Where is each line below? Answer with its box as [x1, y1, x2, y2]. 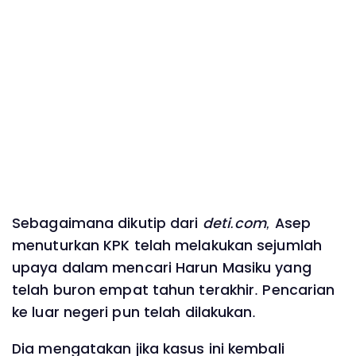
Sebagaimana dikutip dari [12, 213, 199, 233]
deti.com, [198, 213, 271, 233]
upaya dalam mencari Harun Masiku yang [12, 257, 311, 277]
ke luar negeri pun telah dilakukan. [12, 302, 257, 322]
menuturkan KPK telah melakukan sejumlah [12, 235, 322, 255]
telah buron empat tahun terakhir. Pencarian [12, 280, 335, 300]
